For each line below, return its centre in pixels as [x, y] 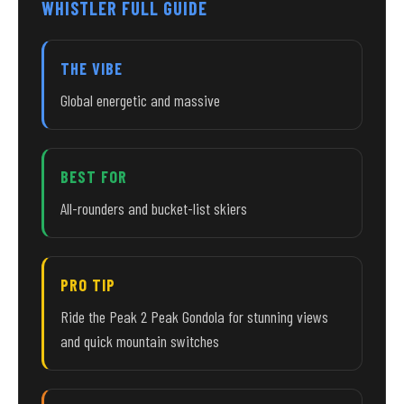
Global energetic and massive [140, 100]
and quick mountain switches [140, 341]
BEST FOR [94, 177]
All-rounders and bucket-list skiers [154, 208]
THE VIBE [92, 69]
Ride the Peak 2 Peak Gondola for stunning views [194, 317]
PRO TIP [88, 285]
